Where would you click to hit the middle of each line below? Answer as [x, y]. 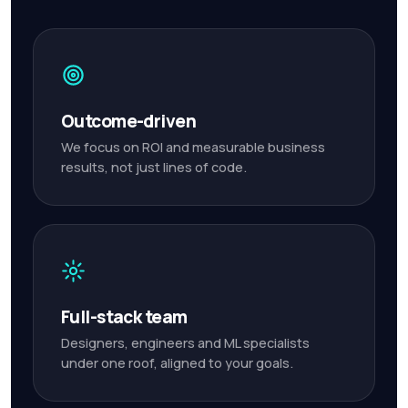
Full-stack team [124, 317]
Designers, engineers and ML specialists [185, 343]
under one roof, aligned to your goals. [177, 363]
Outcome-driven [129, 121]
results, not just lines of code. [154, 167]
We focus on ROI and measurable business [193, 147]
